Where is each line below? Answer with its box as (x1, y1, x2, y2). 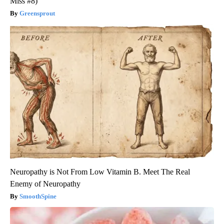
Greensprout (19, 9, 55, 17)
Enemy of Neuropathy (10, 179, 80, 188)
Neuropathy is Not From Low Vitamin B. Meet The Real (10, 167, 190, 176)
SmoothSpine (19, 192, 56, 200)
